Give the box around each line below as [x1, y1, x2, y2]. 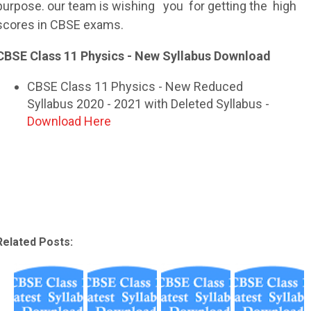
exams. [81, 17, 124, 32]
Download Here [27, 114, 111, 128]
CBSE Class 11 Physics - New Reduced [27, 79, 243, 94]
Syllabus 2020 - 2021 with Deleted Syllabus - [27, 96, 269, 111]
